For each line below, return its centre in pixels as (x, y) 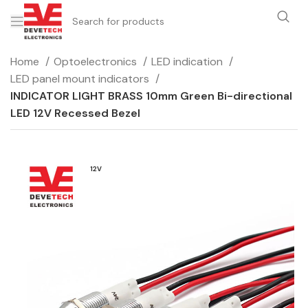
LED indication (188, 62)
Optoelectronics (97, 62)
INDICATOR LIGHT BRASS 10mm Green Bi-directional (151, 96)
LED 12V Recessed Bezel (75, 113)
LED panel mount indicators (81, 79)
